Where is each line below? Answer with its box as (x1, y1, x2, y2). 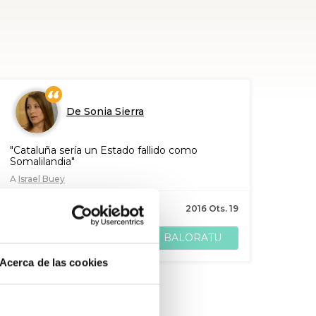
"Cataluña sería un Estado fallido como (10, 144, 197, 157)
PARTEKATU (31, 233, 80, 243)
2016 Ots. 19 (186, 203, 238, 214)
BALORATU (164, 231, 221, 244)
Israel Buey (18, 174, 65, 184)
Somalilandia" (10, 155, 75, 168)
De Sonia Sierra (66, 105, 144, 119)
